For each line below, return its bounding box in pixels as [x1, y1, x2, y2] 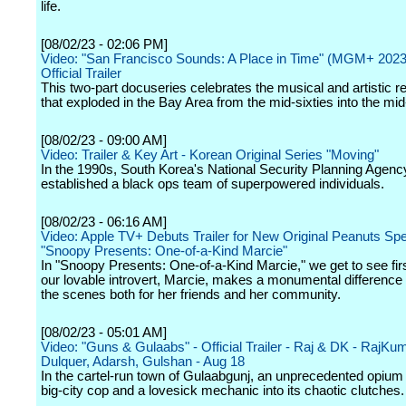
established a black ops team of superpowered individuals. [41, 177, 384, 191]
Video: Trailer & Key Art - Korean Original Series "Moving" [41, 148, 379, 162]
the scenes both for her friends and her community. [41, 287, 341, 302]
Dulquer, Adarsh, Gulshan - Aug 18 [41, 354, 245, 369]
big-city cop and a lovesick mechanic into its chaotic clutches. [41, 383, 404, 398]
